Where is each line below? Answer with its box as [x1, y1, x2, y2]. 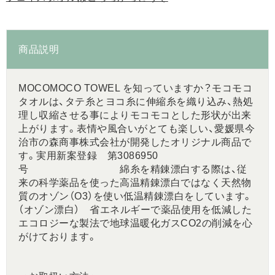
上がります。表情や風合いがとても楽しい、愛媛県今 [18, 123, 255, 134]
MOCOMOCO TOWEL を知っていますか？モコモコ [18, 82, 253, 93]
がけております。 [18, 231, 98, 242]
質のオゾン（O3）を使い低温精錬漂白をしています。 [18, 190, 253, 201]
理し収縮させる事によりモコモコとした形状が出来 [18, 109, 252, 120]
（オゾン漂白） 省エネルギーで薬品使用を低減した [18, 204, 252, 215]
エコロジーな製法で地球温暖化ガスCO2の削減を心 [18, 217, 253, 228]
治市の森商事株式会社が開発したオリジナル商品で [18, 136, 252, 147]
